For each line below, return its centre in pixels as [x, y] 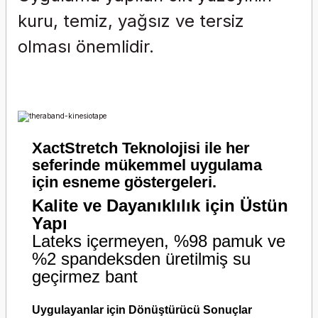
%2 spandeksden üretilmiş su [141, 259]
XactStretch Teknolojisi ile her [141, 148]
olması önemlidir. [86, 46]
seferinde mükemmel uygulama [147, 165]
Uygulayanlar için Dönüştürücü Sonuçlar [142, 310]
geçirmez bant [85, 277]
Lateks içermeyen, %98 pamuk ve [159, 241]
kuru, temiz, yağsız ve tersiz [131, 21]
